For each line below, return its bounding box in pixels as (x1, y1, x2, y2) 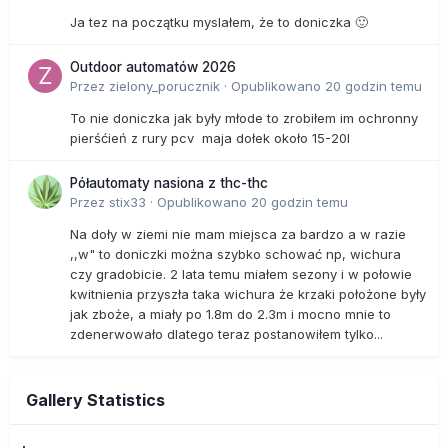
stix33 (109, 193, 146, 210)
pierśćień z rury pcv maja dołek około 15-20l (70, 129, 358, 146)
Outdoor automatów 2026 (70, 58, 236, 75)
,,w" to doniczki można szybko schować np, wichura (70, 245, 401, 262)
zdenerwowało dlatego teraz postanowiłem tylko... (70, 325, 383, 342)
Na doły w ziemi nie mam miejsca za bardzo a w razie (70, 225, 406, 242)
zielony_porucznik (109, 77, 220, 94)
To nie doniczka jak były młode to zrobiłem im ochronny (70, 109, 418, 126)
